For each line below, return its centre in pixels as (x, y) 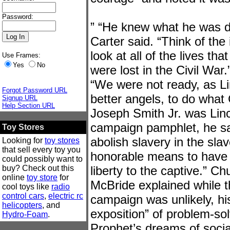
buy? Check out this (38, 168)
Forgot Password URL (35, 90)
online (14, 177)
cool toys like (27, 187)
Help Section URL (28, 106)
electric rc (66, 196)
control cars (23, 196)
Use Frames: (21, 55)
